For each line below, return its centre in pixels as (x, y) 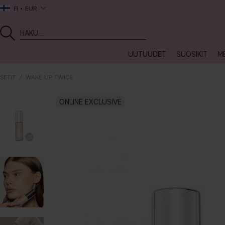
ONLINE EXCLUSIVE (90, 102)
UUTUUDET (147, 54)
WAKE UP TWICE (49, 77)
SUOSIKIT (192, 54)
